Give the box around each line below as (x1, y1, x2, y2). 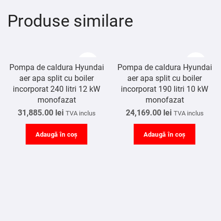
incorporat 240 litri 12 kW (13, 84, 100, 94)
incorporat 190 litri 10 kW (121, 84, 208, 94)
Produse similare (7, 11, 133, 31)
